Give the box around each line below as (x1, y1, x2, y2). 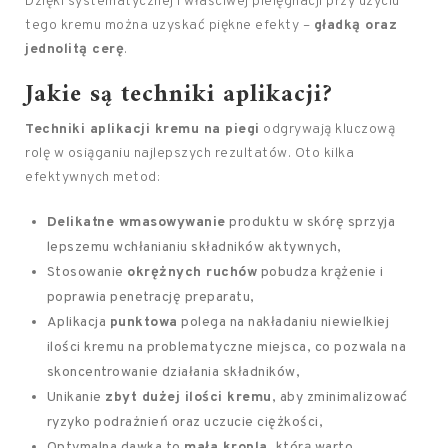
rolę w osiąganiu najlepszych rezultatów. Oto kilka (25, 145, 354, 162)
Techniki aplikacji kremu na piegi (25, 121, 260, 138)
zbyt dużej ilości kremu (105, 389, 272, 406)
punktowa (109, 314, 178, 331)
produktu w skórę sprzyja (225, 214, 396, 231)
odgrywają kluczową (259, 121, 395, 138)
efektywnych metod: (25, 169, 160, 186)
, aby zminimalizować (271, 389, 408, 406)
